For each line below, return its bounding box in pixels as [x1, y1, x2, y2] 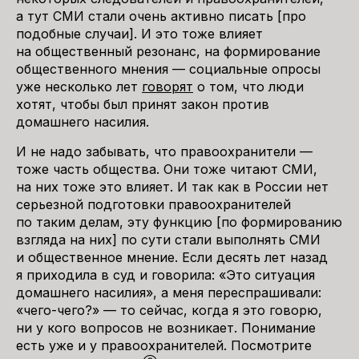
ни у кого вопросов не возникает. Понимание [16, 320, 316, 336]
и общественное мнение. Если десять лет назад [16, 249, 328, 265]
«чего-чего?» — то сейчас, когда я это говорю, [16, 302, 322, 318]
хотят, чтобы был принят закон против [16, 96, 269, 112]
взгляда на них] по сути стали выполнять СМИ [16, 232, 321, 248]
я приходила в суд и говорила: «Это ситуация [16, 267, 315, 283]
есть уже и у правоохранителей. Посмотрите [16, 337, 312, 353]
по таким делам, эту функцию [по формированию [16, 214, 342, 230]
